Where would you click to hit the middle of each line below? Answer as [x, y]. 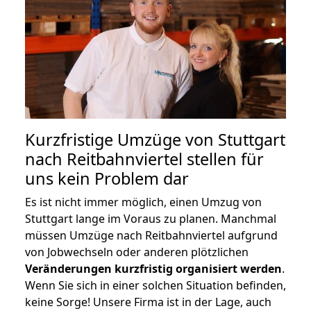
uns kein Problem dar [107, 178]
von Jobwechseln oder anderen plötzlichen [137, 252]
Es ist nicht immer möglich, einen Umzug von [143, 202]
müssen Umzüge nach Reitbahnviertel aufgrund [151, 235]
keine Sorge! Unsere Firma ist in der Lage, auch [148, 302]
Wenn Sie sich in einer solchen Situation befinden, [155, 285]
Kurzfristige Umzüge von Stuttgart [155, 139]
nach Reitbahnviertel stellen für [144, 159]
